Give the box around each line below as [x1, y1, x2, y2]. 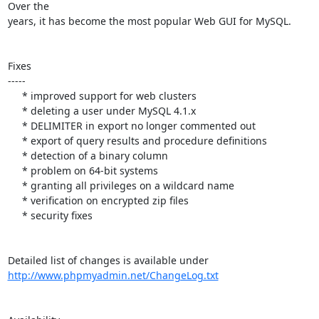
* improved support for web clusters [7, 88, 22, 103]
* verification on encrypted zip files [7, 193, 22, 207]
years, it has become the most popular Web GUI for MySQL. [7, 14, 291, 28]
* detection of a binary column [7, 148, 22, 162]
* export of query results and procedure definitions [7, 133, 22, 147]
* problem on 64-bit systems [7, 163, 22, 177]
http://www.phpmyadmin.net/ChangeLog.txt [7, 268, 219, 282]
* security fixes [7, 208, 22, 222]
